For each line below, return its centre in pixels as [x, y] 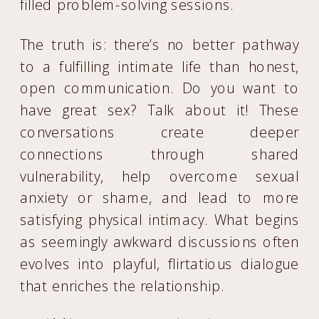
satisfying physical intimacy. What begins [160, 220]
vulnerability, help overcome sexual [160, 176]
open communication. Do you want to [160, 88]
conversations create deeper [160, 132]
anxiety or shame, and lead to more [160, 198]
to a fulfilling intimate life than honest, [160, 66]
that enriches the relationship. [122, 286]
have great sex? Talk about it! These [160, 110]
